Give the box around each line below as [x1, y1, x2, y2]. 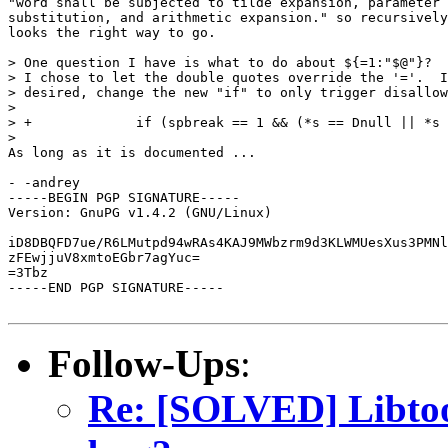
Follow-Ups [48, 341, 240, 385]
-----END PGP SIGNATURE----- [8, 279, 224, 295]
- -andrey [8, 174, 80, 190]
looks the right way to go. [8, 24, 216, 40]
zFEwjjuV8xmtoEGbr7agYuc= [8, 249, 200, 265]
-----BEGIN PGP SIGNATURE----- [8, 189, 240, 205]
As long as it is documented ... [8, 144, 256, 160]
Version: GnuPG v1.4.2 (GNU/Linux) [8, 204, 272, 220]
